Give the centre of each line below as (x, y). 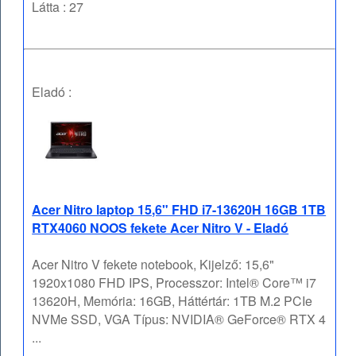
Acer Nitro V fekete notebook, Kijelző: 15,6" (153, 265)
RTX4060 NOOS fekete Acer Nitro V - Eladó (161, 228)
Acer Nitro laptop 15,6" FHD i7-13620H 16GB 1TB (179, 210)
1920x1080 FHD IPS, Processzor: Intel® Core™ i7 (174, 283)
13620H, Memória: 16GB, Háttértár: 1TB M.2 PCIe (172, 301)
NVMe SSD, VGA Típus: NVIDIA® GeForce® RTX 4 (179, 319)
